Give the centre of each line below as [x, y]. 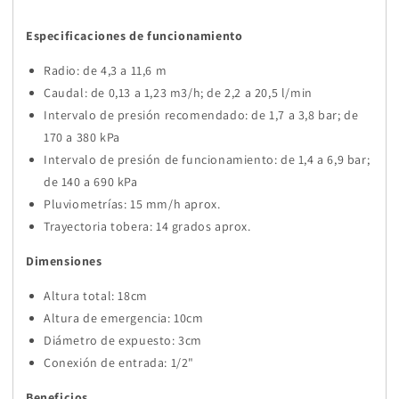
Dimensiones [64, 261]
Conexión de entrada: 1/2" [119, 363]
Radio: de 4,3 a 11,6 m [106, 71]
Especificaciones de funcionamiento [134, 36]
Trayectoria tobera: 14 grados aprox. [147, 227]
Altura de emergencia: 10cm [124, 318]
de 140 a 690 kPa [91, 182]
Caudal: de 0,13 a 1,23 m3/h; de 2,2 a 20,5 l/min [178, 93]
